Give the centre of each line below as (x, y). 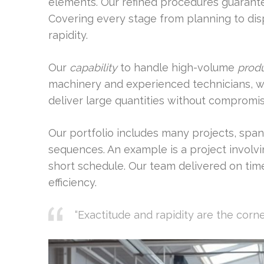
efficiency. (72, 182)
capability (93, 67)
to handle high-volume (177, 67)
